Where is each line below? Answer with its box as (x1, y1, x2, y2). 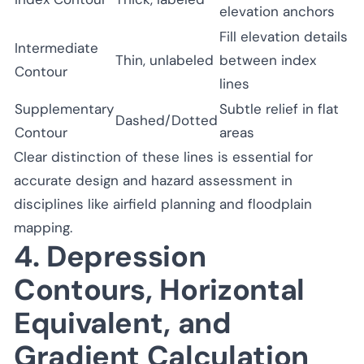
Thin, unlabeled (115, 50, 214, 69)
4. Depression (14, 236, 206, 275)
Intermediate (15, 38, 98, 57)
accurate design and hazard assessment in (14, 171, 292, 189)
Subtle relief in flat (219, 99, 339, 118)
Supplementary (15, 99, 114, 118)
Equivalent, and (14, 303, 232, 342)
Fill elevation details (219, 27, 348, 45)
